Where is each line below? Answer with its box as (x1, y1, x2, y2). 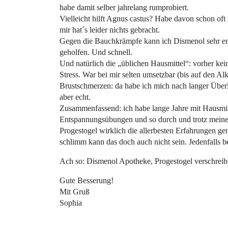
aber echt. (60, 93, 91, 101)
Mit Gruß (60, 187, 90, 196)
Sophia (60, 198, 82, 207)
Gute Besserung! (60, 176, 113, 185)
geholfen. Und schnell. (60, 48, 132, 56)
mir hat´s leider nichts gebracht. (60, 25, 160, 34)
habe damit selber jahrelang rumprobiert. (60, 3, 189, 12)
